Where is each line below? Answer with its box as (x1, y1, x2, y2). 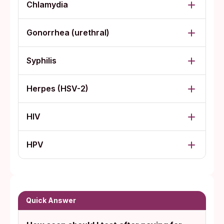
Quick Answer (26, 196, 76, 204)
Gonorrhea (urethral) (26, 27, 109, 37)
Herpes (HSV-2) (26, 83, 88, 93)
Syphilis (26, 55, 56, 65)
